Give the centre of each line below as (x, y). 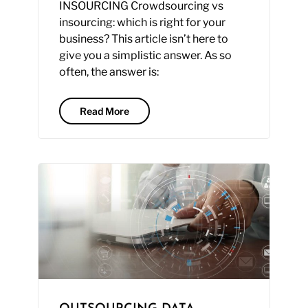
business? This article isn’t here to (143, 38)
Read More (104, 111)
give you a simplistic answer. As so (145, 55)
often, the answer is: (109, 71)
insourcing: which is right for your (142, 22)
